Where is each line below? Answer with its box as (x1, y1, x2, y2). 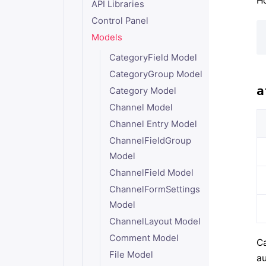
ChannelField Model (109, 167, 194, 178)
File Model (109, 249, 154, 260)
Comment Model (109, 233, 179, 243)
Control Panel (91, 15, 148, 26)
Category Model (109, 85, 177, 96)
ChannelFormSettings (109, 184, 201, 195)
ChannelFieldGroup (109, 135, 192, 146)
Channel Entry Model (109, 119, 198, 129)
